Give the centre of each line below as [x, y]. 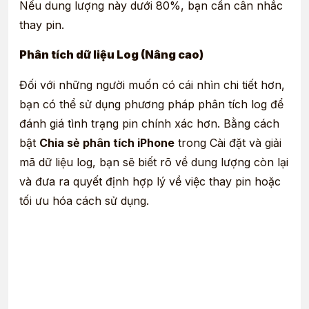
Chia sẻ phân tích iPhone [107, 142]
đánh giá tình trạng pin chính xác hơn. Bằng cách [149, 123]
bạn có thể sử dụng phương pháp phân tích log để [151, 104]
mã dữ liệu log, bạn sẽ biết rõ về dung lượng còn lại [154, 162]
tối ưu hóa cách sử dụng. [84, 200]
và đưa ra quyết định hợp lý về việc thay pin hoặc [150, 181]
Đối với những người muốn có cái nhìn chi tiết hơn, [152, 84]
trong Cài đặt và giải [228, 142]
